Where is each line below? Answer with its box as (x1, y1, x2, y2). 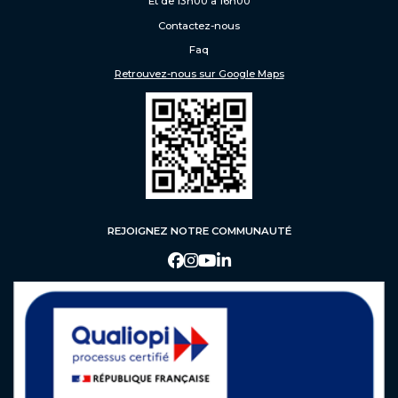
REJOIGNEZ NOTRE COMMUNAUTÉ (107, 224, 291, 237)
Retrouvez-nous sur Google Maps (114, 68, 284, 81)
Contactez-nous (158, 20, 240, 33)
